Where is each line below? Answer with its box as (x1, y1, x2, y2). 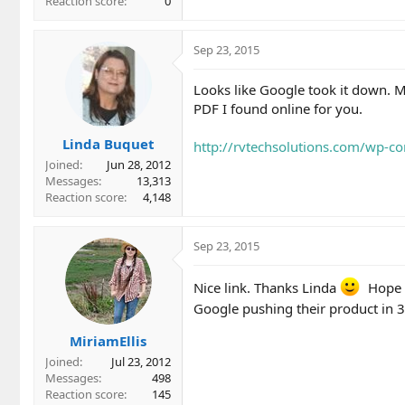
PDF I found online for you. (193, 99, 363, 118)
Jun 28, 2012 (107, 156, 171, 174)
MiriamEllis (70, 331, 146, 350)
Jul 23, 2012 (111, 353, 171, 370)
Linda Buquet (61, 135, 155, 154)
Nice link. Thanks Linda (193, 278, 340, 297)
